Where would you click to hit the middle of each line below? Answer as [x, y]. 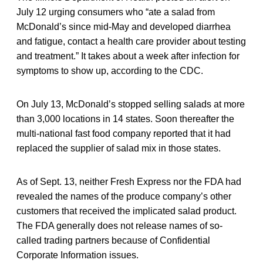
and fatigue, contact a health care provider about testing [131, 42]
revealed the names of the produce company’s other [124, 197]
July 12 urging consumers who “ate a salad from [116, 12]
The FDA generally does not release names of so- [119, 226]
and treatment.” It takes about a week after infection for [128, 56]
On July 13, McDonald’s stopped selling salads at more [131, 104]
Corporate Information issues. [77, 255]
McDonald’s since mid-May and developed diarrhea [124, 27]
